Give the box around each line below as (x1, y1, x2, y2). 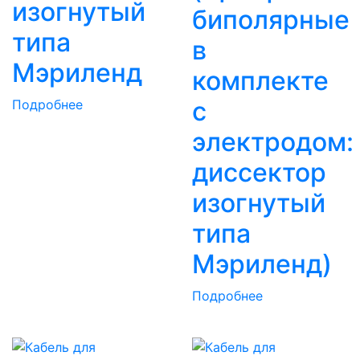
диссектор (192, 156, 326, 188)
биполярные (192, 3, 350, 35)
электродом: (192, 125, 354, 157)
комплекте (192, 64, 329, 96)
